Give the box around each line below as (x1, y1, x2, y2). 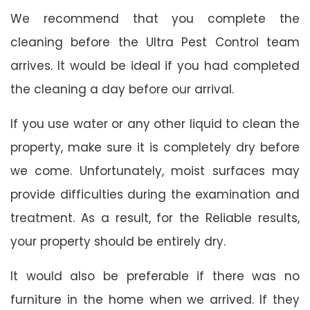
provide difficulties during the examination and (10, 185, 300, 203)
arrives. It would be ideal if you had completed (10, 57, 300, 74)
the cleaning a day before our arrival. (10, 80, 234, 98)
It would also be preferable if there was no (10, 267, 300, 284)
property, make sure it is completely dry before (10, 138, 300, 156)
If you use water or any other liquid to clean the (10, 115, 300, 132)
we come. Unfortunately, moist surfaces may (10, 162, 300, 179)
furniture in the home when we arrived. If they (10, 291, 300, 308)
